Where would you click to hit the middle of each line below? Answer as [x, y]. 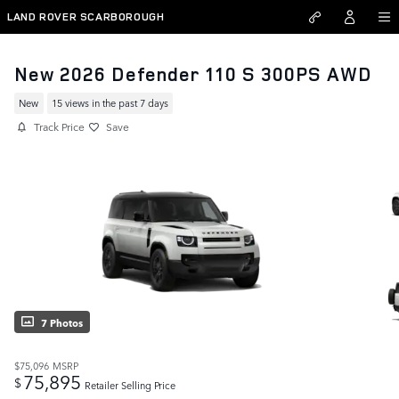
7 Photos [62, 322]
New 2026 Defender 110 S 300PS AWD [193, 74]
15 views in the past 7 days [110, 103]
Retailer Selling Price [130, 386]
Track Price [59, 126]
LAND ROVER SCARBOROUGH [86, 16]
